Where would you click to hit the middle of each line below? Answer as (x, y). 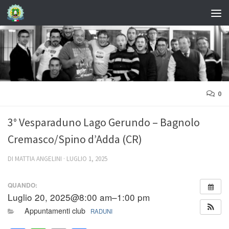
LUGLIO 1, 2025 (87, 159)
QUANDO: (22, 185)
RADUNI (101, 211)
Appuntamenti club (56, 211)
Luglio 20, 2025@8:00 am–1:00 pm (79, 197)
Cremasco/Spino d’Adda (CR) (75, 139)
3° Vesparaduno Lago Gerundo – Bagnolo (104, 122)
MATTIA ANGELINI (38, 159)
